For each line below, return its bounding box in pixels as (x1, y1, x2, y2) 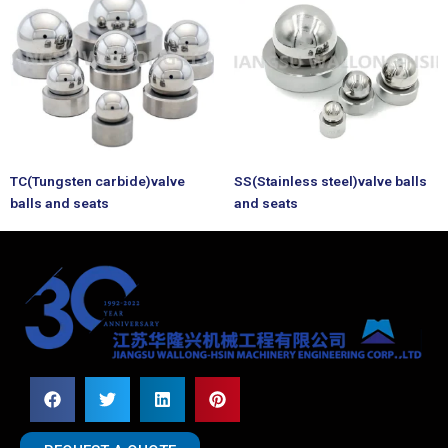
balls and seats (10, 195, 109, 212)
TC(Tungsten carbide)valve (10, 173, 185, 190)
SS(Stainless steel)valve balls (234, 173, 427, 190)
